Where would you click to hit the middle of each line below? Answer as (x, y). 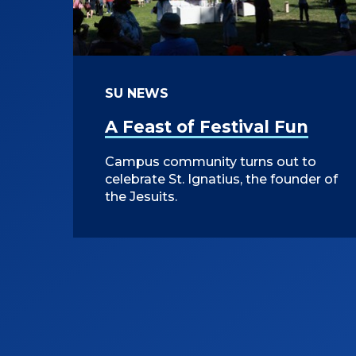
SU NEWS (137, 94)
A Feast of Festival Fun (207, 127)
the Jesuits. (141, 197)
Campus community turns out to (211, 162)
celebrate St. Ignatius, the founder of (221, 180)
